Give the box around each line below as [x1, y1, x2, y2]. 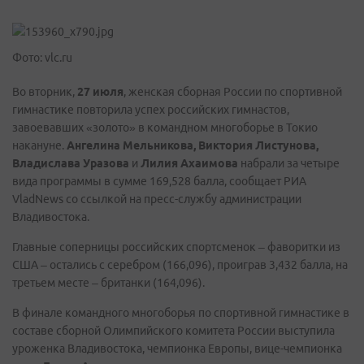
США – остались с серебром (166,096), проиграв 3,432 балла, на [12, 258, 348, 271]
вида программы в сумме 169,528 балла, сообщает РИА [12, 175, 306, 188]
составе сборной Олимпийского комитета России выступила [12, 324, 335, 337]
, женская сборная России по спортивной [123, 85, 342, 98]
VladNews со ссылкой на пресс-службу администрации [12, 193, 301, 206]
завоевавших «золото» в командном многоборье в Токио [12, 121, 318, 134]
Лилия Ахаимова [141, 157, 238, 170]
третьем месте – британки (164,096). [12, 276, 205, 289]
